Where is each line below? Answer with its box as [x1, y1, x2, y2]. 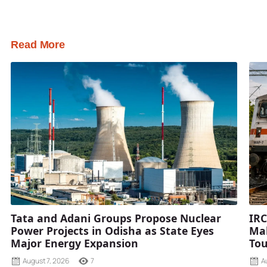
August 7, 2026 [23, 256, 69, 266]
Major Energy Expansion [11, 236, 138, 250]
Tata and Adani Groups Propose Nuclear [11, 211, 221, 225]
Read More [11, 39, 66, 51]
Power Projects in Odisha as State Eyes [11, 223, 214, 238]
